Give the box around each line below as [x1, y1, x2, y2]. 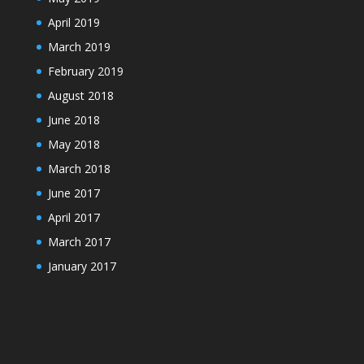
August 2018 [47, 87, 114, 103]
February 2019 [47, 63, 123, 79]
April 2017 [47, 209, 100, 225]
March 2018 [47, 160, 110, 176]
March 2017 [47, 233, 110, 249]
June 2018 [47, 111, 100, 128]
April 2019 [47, 14, 100, 30]
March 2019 [47, 38, 110, 54]
